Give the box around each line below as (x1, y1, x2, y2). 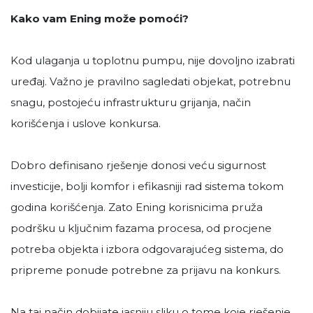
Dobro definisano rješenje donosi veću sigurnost (10, 159, 266, 173)
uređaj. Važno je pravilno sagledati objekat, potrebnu (10, 75, 291, 89)
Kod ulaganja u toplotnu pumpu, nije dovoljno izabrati (10, 54, 295, 68)
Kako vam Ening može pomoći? (10, 12, 189, 26)
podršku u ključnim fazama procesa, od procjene (10, 221, 272, 235)
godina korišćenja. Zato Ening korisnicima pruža (10, 201, 263, 214)
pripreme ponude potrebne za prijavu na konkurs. (10, 263, 281, 277)
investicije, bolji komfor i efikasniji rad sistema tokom (10, 180, 284, 194)
